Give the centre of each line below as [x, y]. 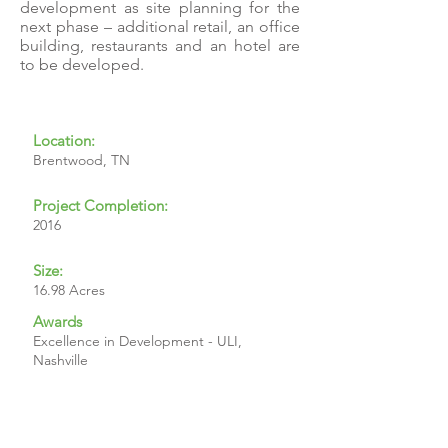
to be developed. [82, 64]
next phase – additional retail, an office [160, 26]
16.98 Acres [69, 290]
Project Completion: [100, 205]
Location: [64, 140]
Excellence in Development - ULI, [137, 341]
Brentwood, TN [81, 160]
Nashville [60, 360]
